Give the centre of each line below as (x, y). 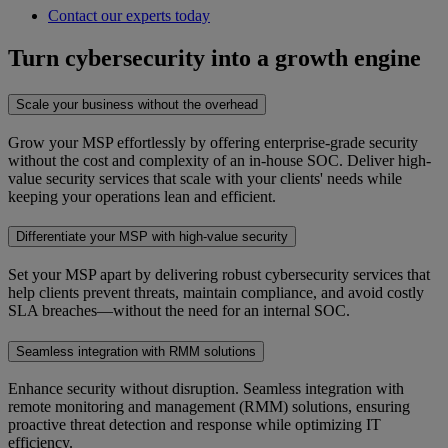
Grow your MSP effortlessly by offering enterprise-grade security (213, 142)
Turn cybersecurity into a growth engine (214, 57)
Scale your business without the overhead (137, 104)
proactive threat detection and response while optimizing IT (194, 425)
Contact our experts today (129, 16)
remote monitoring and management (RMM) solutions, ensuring (209, 407)
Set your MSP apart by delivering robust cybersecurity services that (219, 275)
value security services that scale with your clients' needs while (205, 178)
